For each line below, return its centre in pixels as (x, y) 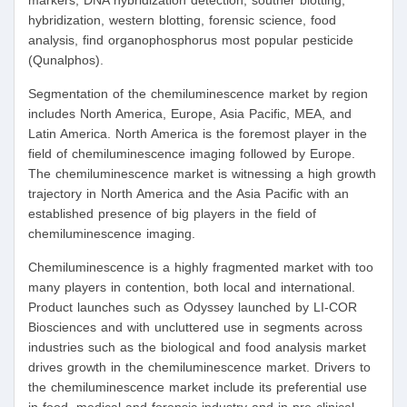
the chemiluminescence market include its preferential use (198, 387)
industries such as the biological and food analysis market (197, 347)
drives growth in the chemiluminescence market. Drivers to (199, 367)
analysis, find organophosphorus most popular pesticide (191, 40)
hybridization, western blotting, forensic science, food (182, 20)
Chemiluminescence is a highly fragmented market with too (201, 268)
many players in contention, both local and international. (192, 288)
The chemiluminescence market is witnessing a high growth (202, 174)
